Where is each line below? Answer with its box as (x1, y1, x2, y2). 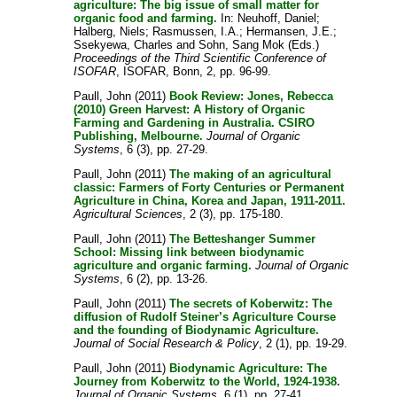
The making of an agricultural (169, 167, 332, 182)
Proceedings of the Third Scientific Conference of (74, 51, 327, 66)
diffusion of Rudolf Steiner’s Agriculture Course (74, 310, 337, 324)
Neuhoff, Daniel (237, 12, 317, 26)
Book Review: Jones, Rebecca (169, 90, 334, 104)
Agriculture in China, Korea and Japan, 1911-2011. (74, 194, 346, 208)
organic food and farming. (74, 12, 218, 26)
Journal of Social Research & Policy (74, 337, 260, 351)
